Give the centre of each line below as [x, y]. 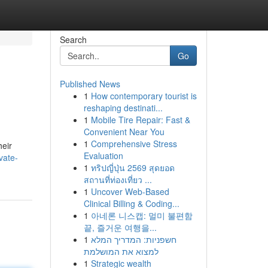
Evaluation [103, 156]
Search [73, 39]
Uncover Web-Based [130, 191]
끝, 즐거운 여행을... [120, 227]
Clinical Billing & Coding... [131, 203]
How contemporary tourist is [144, 96]
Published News [90, 84]
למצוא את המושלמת [121, 251]
